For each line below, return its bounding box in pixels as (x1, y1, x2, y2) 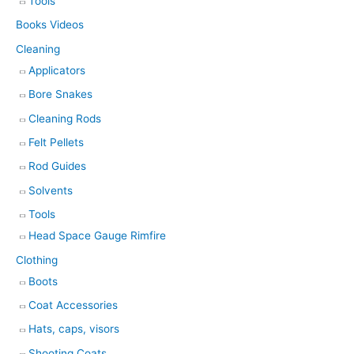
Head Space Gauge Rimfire (28, 229, 166, 243)
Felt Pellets (28, 135, 84, 149)
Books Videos (16, 18, 84, 32)
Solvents (28, 183, 73, 197)
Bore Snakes (28, 88, 92, 101)
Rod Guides (28, 160, 86, 173)
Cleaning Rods (28, 111, 101, 125)
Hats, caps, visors (28, 322, 119, 336)
